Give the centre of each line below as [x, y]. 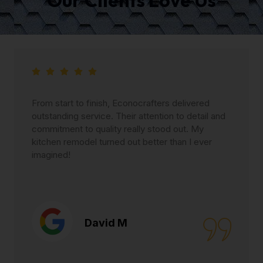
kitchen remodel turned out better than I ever [122, 141]
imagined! [51, 154]
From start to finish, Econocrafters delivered [121, 103]
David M [106, 222]
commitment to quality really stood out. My [118, 129]
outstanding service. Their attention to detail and [129, 116]
